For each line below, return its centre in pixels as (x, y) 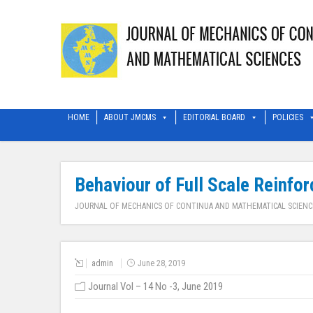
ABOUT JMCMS (130, 118)
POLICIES (288, 118)
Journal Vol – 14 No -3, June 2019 (155, 286)
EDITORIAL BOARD (214, 118)
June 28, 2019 (161, 263)
